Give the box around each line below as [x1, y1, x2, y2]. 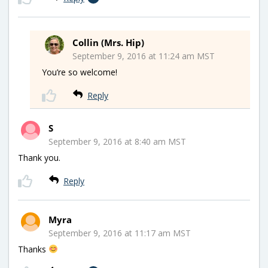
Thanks [18, 243, 48, 255]
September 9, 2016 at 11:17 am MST [48, 227, 191, 239]
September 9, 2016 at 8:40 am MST [48, 135, 186, 147]
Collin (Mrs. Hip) [72, 36, 144, 48]
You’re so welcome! [42, 66, 117, 78]
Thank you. [18, 151, 60, 163]
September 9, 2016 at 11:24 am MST [72, 50, 215, 62]
